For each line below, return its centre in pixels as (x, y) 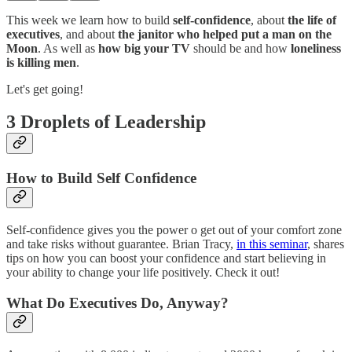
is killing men (41, 62)
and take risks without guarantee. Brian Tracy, (121, 244)
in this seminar (272, 244)
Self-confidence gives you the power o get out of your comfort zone (174, 230)
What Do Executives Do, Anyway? (117, 302)
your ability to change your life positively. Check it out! (143, 273)
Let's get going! (45, 89)
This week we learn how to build (90, 20)
